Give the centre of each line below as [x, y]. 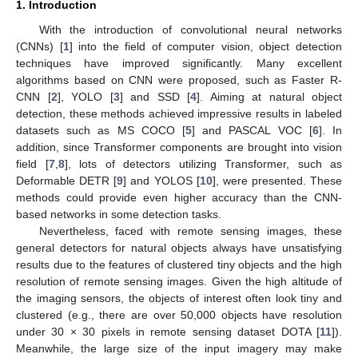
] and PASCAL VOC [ [252, 130]
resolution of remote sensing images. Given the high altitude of [179, 281]
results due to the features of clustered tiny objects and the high [179, 264]
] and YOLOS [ [161, 180]
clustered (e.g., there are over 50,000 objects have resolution [179, 314]
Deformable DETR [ [67, 180]
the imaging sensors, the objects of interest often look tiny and [179, 298]
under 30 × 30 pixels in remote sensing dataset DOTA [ [168, 331]
